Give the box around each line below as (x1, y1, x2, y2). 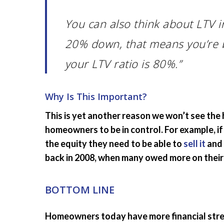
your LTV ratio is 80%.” (64, 56, 182, 71)
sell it (183, 138, 205, 149)
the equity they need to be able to (45, 138, 183, 149)
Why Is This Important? (45, 90, 147, 102)
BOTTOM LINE (45, 183, 114, 196)
